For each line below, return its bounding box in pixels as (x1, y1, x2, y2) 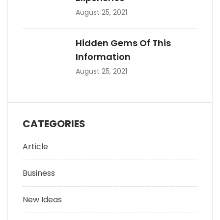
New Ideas (23, 194, 62, 206)
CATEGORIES (23, 117, 85, 131)
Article (23, 141, 48, 153)
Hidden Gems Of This (76, 37, 171, 50)
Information (76, 51, 131, 63)
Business (23, 167, 55, 179)
